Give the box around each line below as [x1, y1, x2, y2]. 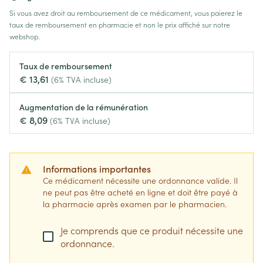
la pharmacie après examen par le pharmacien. [43, 198, 227, 210]
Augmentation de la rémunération [19, 101, 148, 113]
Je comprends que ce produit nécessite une [60, 224, 243, 237]
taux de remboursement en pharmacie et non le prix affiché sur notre [9, 19, 230, 29]
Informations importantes [43, 162, 151, 175]
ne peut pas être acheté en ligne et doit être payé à [43, 186, 238, 198]
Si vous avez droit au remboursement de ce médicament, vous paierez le [9, 8, 242, 18]
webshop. [9, 31, 40, 41]
